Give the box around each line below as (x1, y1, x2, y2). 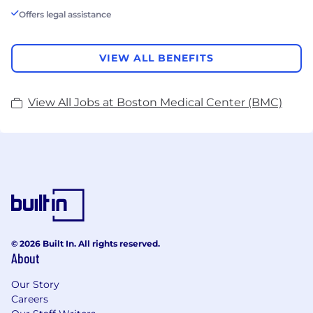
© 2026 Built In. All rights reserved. (11, 238, 160, 249)
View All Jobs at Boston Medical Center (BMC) (28, 95, 282, 109)
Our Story (11, 277, 59, 291)
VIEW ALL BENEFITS (99, 52, 214, 65)
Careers (11, 292, 48, 305)
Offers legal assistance (19, 8, 111, 20)
